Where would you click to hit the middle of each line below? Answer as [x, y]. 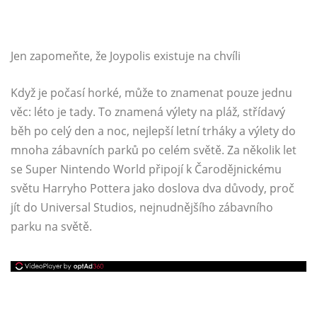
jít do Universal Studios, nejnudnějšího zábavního [142, 207]
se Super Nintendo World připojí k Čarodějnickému [146, 169]
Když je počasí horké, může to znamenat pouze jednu [151, 93]
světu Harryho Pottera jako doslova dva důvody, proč [152, 188]
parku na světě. [51, 226]
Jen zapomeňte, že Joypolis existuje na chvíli [126, 56]
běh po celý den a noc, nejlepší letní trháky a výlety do [153, 131]
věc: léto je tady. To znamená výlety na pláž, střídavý [148, 112]
